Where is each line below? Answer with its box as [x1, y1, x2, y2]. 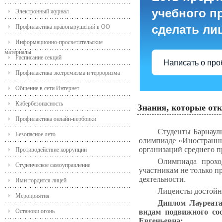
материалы [4, 49, 31, 56]
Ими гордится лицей [15, 177, 66, 184]
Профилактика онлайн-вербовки [15, 115, 96, 123]
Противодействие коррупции [15, 146, 87, 154]
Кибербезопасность [15, 100, 63, 108]
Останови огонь [15, 208, 55, 215]
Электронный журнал [15, 8, 69, 15]
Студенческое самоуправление [15, 162, 90, 169]
